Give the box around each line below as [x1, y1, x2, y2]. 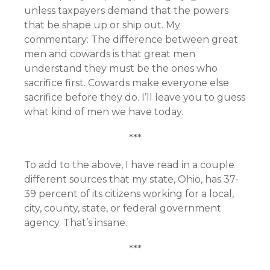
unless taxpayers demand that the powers [24, 5, 228, 16]
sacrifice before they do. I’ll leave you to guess [24, 92, 245, 103]
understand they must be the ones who [24, 63, 218, 74]
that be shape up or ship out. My [24, 19, 180, 31]
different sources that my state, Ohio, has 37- [24, 174, 239, 185]
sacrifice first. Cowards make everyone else [24, 77, 229, 89]
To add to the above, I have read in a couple [24, 159, 234, 171]
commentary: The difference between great [24, 34, 238, 45]
